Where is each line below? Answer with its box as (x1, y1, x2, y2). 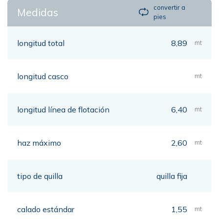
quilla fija (156, 171, 187, 181)
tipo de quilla (17, 171, 63, 181)
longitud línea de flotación (17, 104, 109, 114)
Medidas (17, 5, 58, 19)
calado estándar (17, 204, 74, 214)
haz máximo (17, 137, 61, 148)
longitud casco (17, 71, 68, 81)
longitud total (17, 38, 65, 48)
